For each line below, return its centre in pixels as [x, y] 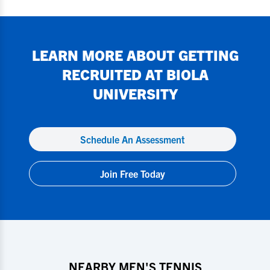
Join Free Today [133, 174]
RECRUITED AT [114, 74]
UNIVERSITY [135, 93]
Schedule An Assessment [133, 139]
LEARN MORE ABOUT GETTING [135, 55]
